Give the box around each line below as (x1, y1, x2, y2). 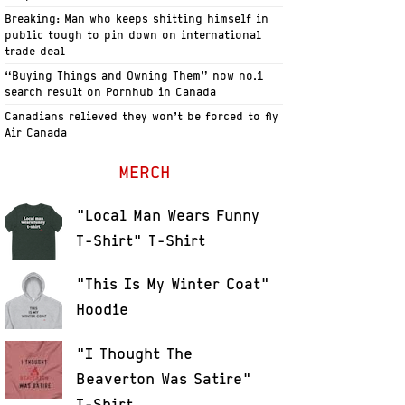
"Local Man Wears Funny (76, 206, 260, 224)
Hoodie (76, 300, 129, 319)
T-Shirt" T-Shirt (76, 231, 206, 250)
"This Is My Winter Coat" (76, 275, 270, 294)
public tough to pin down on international (5, 28, 262, 42)
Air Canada (5, 126, 68, 139)
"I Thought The (76, 344, 193, 363)
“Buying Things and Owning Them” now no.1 (5, 69, 265, 82)
